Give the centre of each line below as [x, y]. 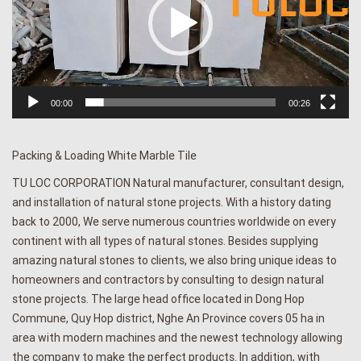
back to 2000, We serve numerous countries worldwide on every [174, 221]
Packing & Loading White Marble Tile [104, 155]
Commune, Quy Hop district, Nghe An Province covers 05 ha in [168, 318]
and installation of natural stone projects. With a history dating [172, 202]
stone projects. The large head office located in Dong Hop [158, 299]
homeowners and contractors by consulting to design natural [168, 279]
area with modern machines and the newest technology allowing [177, 337]
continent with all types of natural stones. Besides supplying [165, 241]
